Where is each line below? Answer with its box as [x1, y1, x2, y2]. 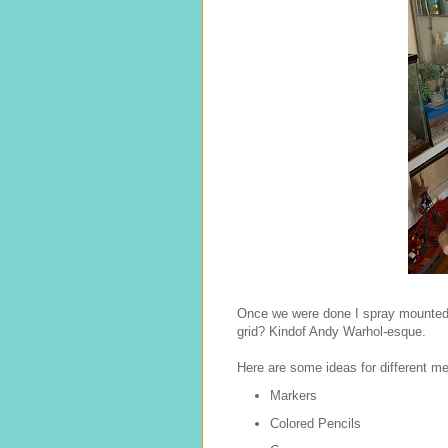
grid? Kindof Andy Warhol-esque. [237, 324, 426, 340]
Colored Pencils [269, 415, 361, 431]
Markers [269, 387, 317, 403]
